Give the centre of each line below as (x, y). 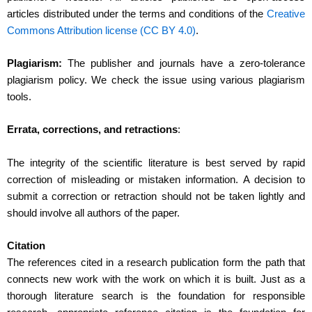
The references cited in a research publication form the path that (156, 263)
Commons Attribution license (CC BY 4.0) (101, 30)
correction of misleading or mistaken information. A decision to (156, 179)
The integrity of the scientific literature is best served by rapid (156, 163)
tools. (21, 97)
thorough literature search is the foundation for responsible (156, 296)
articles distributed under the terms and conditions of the (137, 14)
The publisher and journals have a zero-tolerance (184, 64)
